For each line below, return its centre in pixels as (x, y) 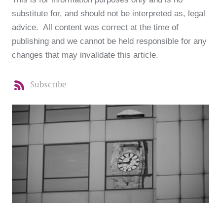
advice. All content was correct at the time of (95, 27)
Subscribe (48, 85)
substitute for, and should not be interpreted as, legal (109, 13)
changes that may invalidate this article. (85, 55)
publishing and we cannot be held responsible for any (109, 41)
